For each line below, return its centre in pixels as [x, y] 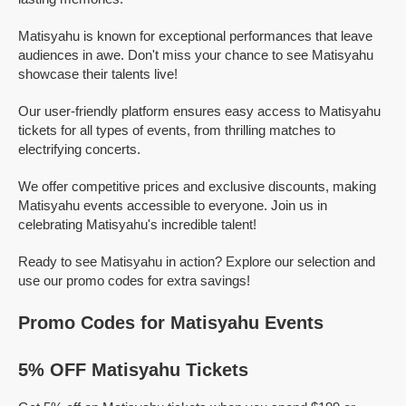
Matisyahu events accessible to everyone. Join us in [173, 205]
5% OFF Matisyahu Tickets [133, 370]
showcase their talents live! [98, 74]
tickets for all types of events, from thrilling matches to [177, 130]
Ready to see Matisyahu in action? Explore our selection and [197, 261]
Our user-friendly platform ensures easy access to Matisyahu [199, 111]
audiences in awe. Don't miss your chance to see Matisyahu [196, 55]
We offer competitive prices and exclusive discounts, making [197, 186]
